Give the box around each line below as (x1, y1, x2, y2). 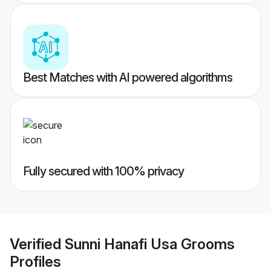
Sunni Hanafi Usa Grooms (65, 235, 235, 253)
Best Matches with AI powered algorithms (23, 70, 232, 85)
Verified (10, 235, 65, 253)
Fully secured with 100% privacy (23, 164, 184, 179)
